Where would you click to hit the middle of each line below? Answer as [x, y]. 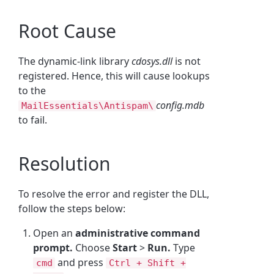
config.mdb [180, 105]
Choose [93, 247]
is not [187, 61]
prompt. [53, 247]
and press [81, 262]
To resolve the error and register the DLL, [114, 194]
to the [32, 90]
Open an [54, 233]
